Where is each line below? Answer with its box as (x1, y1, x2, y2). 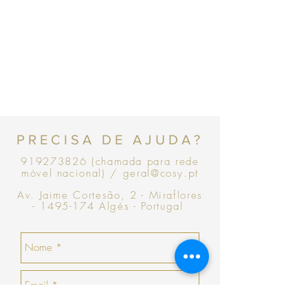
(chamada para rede (87, 155, 199, 169)
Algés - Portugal (94, 199, 188, 214)
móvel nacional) (21, 166, 106, 181)
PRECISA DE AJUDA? (16, 132, 203, 148)
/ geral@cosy (105, 166, 184, 181)
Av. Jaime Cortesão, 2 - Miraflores (16, 188, 203, 203)
